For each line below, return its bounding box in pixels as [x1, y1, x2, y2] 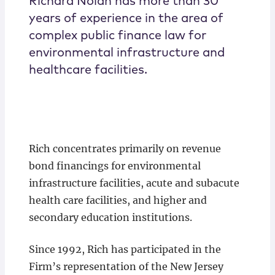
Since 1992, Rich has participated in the [28, 243, 221, 256]
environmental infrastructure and [28, 47, 225, 60]
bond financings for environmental [28, 160, 201, 172]
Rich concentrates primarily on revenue [28, 142, 221, 155]
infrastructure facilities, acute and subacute [28, 177, 239, 190]
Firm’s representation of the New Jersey [28, 260, 223, 273]
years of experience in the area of [28, 12, 223, 25]
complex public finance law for [28, 29, 206, 42]
